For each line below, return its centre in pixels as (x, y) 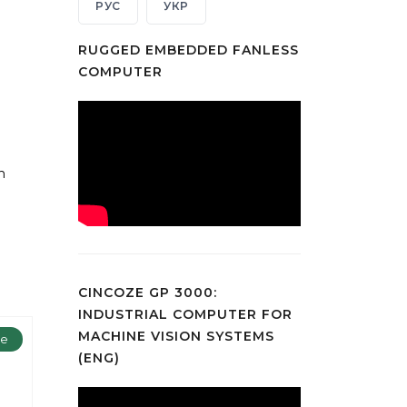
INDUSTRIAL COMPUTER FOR (185, 314)
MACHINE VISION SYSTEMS (176, 336)
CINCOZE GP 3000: (148, 292)
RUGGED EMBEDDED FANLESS (189, 50)
